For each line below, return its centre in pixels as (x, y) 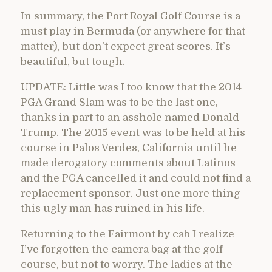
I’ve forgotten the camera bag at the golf (122, 250)
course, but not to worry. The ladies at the (127, 265)
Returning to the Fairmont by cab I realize (127, 234)
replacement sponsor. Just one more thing (131, 194)
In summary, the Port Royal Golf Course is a (131, 16)
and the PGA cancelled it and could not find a (136, 178)
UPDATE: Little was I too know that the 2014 (131, 87)
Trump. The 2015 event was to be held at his (133, 133)
